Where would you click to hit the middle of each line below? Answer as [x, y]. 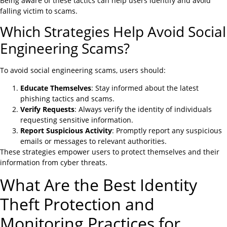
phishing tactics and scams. [67, 99]
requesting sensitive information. [77, 120]
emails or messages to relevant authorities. [93, 141]
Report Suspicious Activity [66, 131]
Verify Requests [47, 109]
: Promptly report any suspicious [167, 131]
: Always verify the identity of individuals [143, 109]
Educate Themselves [56, 88]
